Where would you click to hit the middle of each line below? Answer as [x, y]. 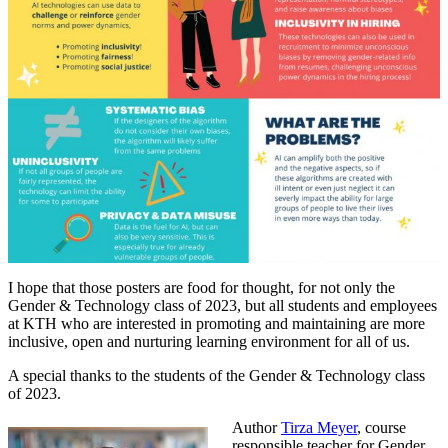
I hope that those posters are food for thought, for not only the [201, 288]
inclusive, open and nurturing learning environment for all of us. [209, 342]
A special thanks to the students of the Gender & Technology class [216, 376]
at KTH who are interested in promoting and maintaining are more [216, 324]
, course [381, 428]
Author [256, 428]
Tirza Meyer [319, 428]
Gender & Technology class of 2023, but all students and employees [222, 306]
